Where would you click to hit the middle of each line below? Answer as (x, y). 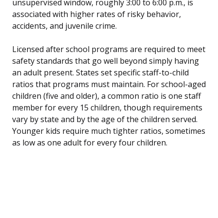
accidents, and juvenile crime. (64, 26)
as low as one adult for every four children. (90, 143)
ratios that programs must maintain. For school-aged (109, 84)
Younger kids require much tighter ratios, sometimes (109, 131)
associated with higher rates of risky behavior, (97, 14)
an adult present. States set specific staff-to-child (100, 73)
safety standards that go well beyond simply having (106, 61)
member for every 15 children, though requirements (107, 108)
